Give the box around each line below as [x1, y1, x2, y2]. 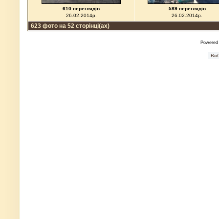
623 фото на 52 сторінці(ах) [31, 22, 109, 29]
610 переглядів [63, 6, 100, 11]
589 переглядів [168, 6, 206, 11]
